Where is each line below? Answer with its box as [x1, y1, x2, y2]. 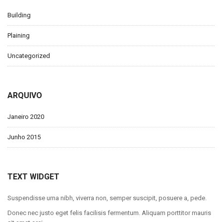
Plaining [7, 32, 30, 39]
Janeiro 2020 [7, 113, 44, 120]
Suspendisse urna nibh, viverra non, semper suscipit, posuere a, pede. [7, 194, 207, 202]
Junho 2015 [7, 133, 41, 141]
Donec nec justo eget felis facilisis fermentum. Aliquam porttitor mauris [7, 209, 211, 217]
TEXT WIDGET [7, 172, 59, 181]
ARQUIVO [7, 91, 42, 100]
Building [7, 11, 31, 19]
